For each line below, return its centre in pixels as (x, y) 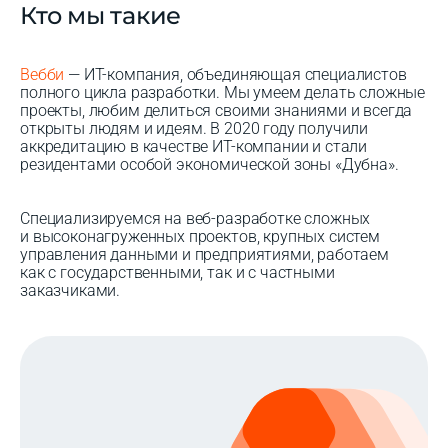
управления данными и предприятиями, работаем (204, 254)
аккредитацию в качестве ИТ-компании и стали (194, 146)
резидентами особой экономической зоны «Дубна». (209, 164)
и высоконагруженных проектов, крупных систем (200, 236)
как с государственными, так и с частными (177, 272)
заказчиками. (70, 290)
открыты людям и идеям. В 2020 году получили (194, 128)
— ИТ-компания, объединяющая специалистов (235, 74)
